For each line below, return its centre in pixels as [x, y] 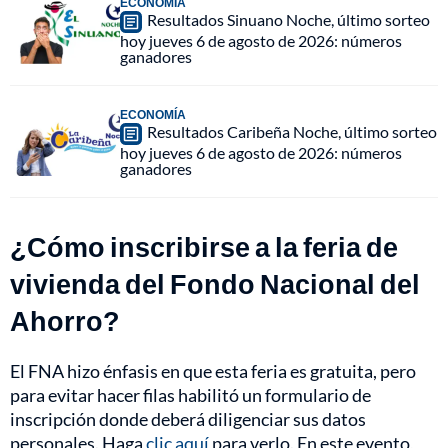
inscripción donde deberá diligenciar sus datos [188, 419]
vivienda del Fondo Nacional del [215, 284]
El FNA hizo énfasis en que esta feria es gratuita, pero [213, 371]
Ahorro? [65, 321]
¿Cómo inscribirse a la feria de [204, 247]
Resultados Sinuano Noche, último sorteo [288, 20]
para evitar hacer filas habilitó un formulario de [190, 395]
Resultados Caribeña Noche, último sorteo [292, 132]
